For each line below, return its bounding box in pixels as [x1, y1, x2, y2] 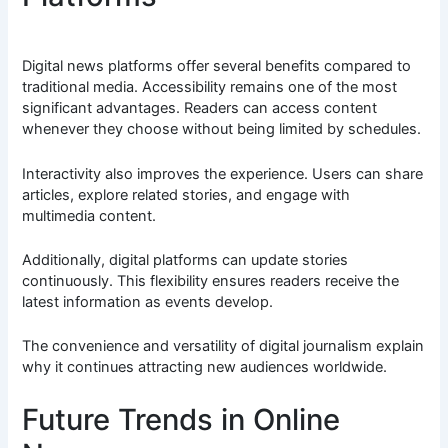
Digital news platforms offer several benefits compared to [22, 57, 412, 76]
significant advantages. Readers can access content [22, 99, 378, 118]
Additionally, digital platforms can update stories [22, 251, 349, 270]
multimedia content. [22, 206, 157, 225]
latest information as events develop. [22, 293, 274, 312]
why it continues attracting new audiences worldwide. [22, 358, 388, 377]
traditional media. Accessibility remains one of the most [22, 78, 398, 97]
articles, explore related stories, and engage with [22, 185, 351, 204]
